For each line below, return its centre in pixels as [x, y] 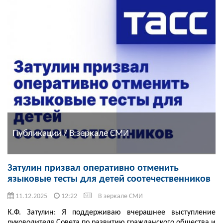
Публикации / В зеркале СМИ [71, 133]
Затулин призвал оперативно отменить [93, 168]
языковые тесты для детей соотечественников [109, 179]
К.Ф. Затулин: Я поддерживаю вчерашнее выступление [111, 213]
